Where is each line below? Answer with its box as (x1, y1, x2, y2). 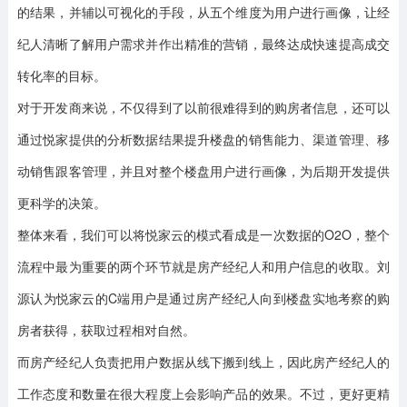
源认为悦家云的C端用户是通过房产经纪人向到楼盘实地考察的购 (16, 289, 391, 307)
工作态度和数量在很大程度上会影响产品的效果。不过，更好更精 (16, 384, 391, 402)
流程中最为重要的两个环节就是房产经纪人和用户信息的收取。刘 (16, 257, 391, 275)
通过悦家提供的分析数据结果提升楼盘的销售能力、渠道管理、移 (16, 130, 391, 148)
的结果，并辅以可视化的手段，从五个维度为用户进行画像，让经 (16, 3, 391, 21)
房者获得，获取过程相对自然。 (16, 321, 195, 339)
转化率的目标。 (16, 66, 106, 84)
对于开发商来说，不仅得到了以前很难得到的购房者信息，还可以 (16, 98, 391, 116)
